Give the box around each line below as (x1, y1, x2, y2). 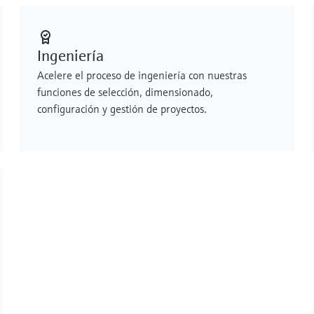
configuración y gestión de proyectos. (37, 101, 207, 116)
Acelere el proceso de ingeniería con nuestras (37, 67, 247, 82)
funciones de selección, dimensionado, (37, 84, 213, 99)
